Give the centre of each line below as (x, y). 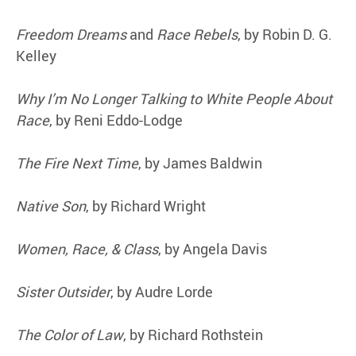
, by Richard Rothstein (193, 334)
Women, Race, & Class (87, 248)
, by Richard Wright (146, 205)
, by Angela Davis (213, 248)
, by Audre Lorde (162, 291)
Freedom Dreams (71, 34)
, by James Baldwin (200, 163)
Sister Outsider (63, 291)
